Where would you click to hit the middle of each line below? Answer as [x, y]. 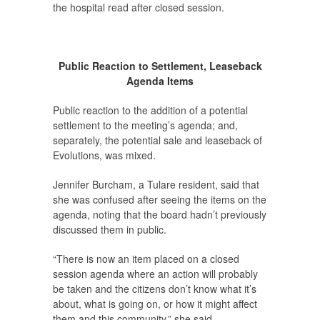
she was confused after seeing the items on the [160, 200]
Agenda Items [160, 81]
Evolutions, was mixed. [104, 155]
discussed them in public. [110, 230]
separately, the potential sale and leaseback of [157, 140]
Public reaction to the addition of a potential [150, 110]
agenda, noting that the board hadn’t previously [160, 215]
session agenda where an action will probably [155, 274]
